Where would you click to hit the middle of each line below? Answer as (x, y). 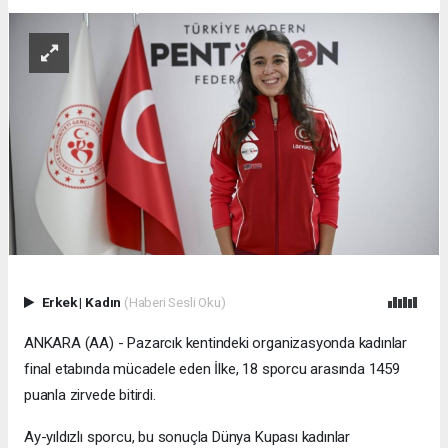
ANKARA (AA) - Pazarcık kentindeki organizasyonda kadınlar (216, 343)
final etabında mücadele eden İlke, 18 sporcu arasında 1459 (212, 369)
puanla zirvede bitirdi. (90, 395)
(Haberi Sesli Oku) (174, 302)
